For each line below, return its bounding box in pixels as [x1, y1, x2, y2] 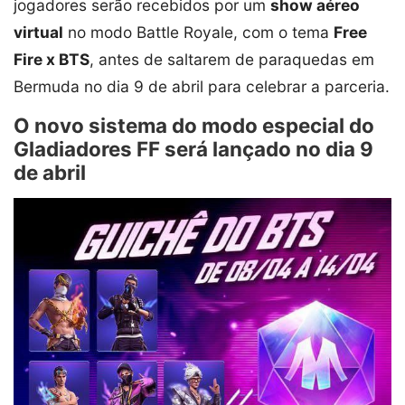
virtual [14, 22, 63, 42]
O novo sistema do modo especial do [14, 112, 374, 137]
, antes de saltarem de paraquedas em [89, 49, 374, 69]
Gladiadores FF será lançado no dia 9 [14, 136, 373, 161]
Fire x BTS [14, 49, 89, 69]
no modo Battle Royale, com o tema [63, 22, 334, 42]
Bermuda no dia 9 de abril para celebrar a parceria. [14, 76, 390, 96]
